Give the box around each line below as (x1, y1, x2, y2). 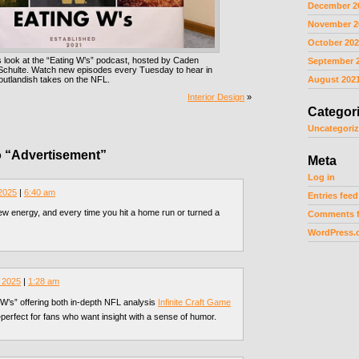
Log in (308, 172, 335, 182)
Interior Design (188, 92, 244, 103)
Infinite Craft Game (158, 296, 231, 307)
